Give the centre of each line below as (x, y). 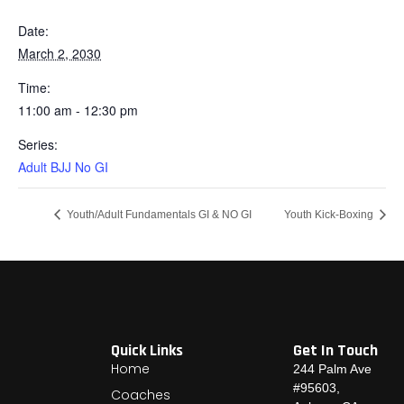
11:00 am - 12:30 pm (78, 110)
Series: (38, 144)
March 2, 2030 (60, 53)
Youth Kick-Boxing (330, 214)
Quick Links (147, 351)
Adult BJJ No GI (63, 166)
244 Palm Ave (332, 369)
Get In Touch (335, 351)
